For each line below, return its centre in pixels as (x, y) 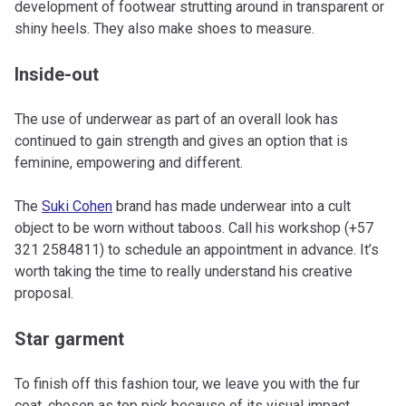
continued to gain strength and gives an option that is (181, 141)
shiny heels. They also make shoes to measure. (164, 29)
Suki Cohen (77, 207)
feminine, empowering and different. (129, 163)
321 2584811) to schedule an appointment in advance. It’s (197, 250)
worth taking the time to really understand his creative (184, 272)
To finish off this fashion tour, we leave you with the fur (187, 384)
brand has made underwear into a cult (232, 207)
